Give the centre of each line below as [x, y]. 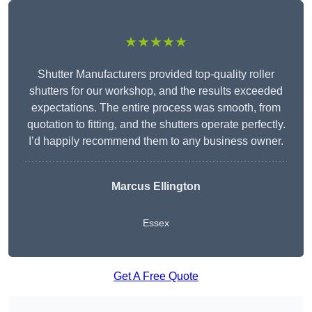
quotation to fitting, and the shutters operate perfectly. [156, 125]
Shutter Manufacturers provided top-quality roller [156, 75]
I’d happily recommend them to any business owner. [156, 141]
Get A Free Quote [156, 276]
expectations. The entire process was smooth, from [156, 108]
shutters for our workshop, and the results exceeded [156, 91]
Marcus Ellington [156, 187]
